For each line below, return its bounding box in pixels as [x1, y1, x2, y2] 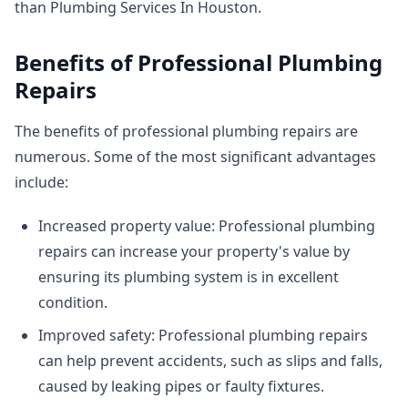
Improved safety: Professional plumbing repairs [38, 325, 368, 345]
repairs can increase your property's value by [38, 241, 350, 261]
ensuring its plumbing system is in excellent [38, 267, 339, 287]
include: [15, 172, 68, 192]
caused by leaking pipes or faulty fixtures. [38, 376, 324, 396]
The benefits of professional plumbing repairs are [15, 121, 358, 141]
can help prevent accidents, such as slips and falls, [38, 351, 382, 371]
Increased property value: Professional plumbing [38, 216, 375, 236]
